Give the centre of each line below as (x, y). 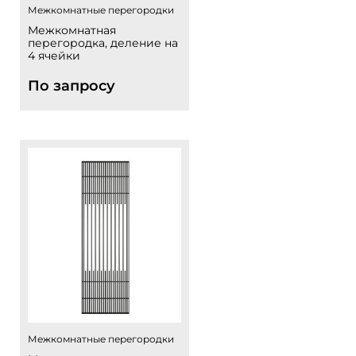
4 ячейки (54, 56)
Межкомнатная (72, 30)
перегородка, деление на (103, 43)
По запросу (72, 86)
